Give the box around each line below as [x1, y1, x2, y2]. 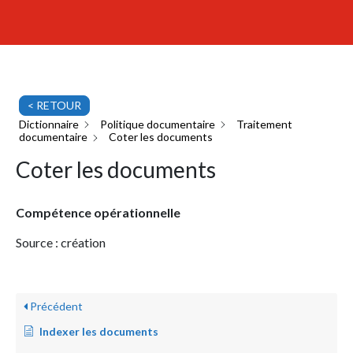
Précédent [28, 299, 83, 314]
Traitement [236, 117, 292, 131]
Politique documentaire [100, 117, 215, 131]
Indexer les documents [39, 325, 158, 339]
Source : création [16, 235, 106, 251]
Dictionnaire [19, 117, 79, 131]
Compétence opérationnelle [16, 205, 180, 221]
